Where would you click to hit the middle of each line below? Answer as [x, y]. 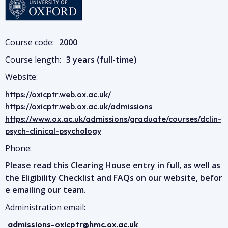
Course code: [30, 42]
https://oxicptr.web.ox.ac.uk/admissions [79, 106]
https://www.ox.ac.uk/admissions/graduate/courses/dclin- [113, 119]
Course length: [33, 60]
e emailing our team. [46, 190]
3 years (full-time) [102, 60]
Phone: [18, 148]
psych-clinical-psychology [53, 131]
